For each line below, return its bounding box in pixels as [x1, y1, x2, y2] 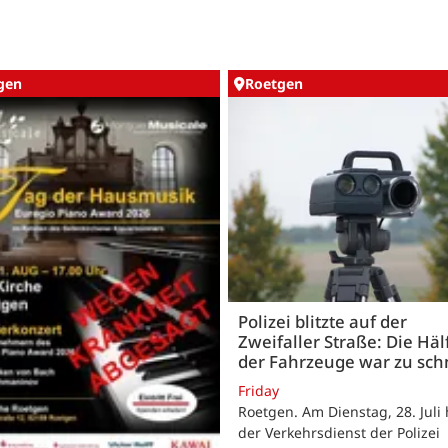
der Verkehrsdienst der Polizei [238, 423, 440, 442]
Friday [238, 381, 279, 400]
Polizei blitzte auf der [238, 309, 407, 333]
